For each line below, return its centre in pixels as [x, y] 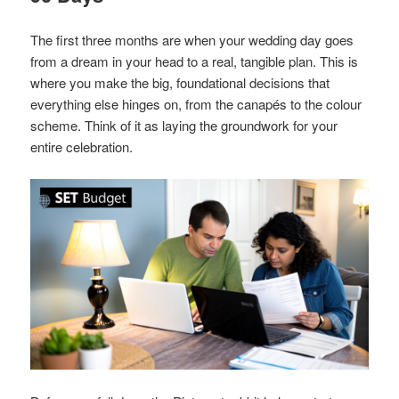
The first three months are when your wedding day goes [192, 40]
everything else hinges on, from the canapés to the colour [196, 104]
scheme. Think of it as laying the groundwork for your [184, 126]
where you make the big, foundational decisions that [180, 83]
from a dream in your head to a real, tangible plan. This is [195, 61]
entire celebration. [82, 147]
